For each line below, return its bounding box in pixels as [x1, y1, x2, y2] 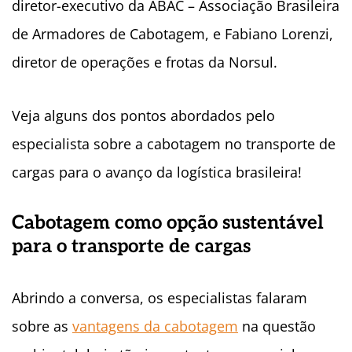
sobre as [12, 317, 72, 336]
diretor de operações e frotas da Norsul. [12, 53, 277, 72]
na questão [238, 317, 316, 336]
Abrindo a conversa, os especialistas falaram [12, 288, 307, 308]
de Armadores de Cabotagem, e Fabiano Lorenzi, [12, 24, 333, 44]
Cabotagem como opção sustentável [12, 211, 324, 235]
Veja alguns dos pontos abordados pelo [12, 106, 275, 126]
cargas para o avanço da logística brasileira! [12, 163, 302, 182]
